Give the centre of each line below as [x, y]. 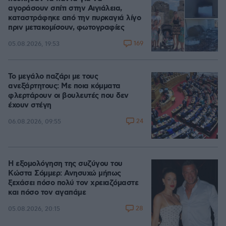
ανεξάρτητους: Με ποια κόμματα [64, 87]
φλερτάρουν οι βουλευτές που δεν [68, 96]
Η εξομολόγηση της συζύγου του [65, 164]
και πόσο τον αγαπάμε [47, 193]
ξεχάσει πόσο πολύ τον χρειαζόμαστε [73, 183]
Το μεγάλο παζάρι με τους [53, 77]
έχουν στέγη [30, 106]
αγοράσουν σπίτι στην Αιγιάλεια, [65, 9]
